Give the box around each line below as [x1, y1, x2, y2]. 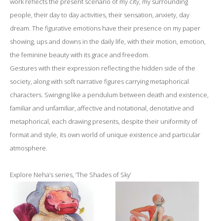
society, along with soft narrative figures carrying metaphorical [10, 77, 189, 86]
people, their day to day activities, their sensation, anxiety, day [10, 10, 189, 19]
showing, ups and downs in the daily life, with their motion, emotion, [10, 37, 206, 46]
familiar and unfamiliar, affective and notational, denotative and [10, 104, 194, 112]
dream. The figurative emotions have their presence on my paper [10, 24, 200, 33]
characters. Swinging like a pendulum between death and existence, [10, 90, 209, 99]
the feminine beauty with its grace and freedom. [10, 50, 149, 59]
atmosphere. [10, 144, 47, 152]
